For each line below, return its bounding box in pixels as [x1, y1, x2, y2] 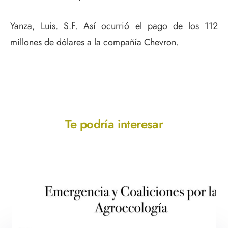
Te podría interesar [65, 115, 163, 133]
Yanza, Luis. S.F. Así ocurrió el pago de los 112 [10, 19, 218, 33]
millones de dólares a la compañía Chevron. [10, 36, 179, 49]
